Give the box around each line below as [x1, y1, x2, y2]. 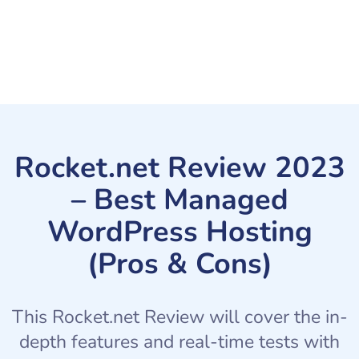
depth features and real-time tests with [19, 329, 340, 354]
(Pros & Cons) [87, 244, 272, 284]
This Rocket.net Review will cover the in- [11, 304, 348, 329]
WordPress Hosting [46, 212, 313, 252]
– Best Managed [71, 179, 288, 220]
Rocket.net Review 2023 [14, 147, 345, 188]
